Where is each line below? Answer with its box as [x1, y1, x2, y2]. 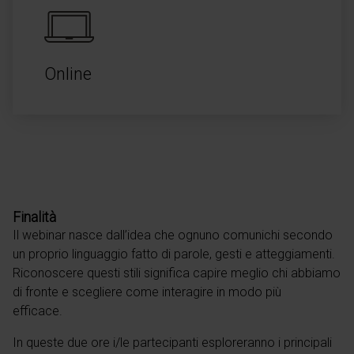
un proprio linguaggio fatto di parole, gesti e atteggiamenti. [13, 247, 335, 262]
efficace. [13, 303, 69, 318]
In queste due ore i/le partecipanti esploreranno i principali [13, 335, 332, 350]
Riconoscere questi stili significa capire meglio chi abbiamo [13, 265, 341, 281]
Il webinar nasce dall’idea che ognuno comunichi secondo [13, 228, 333, 243]
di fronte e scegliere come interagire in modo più [13, 284, 281, 299]
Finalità [13, 209, 56, 225]
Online [44, 64, 92, 84]
